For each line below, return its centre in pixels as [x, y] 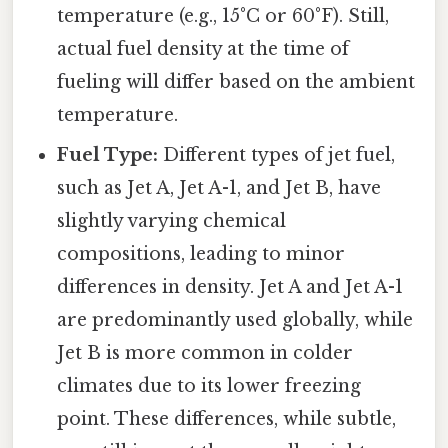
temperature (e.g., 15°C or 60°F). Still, [223, 15]
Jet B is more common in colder [205, 352]
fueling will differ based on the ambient [236, 81]
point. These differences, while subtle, [227, 418]
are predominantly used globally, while [235, 319]
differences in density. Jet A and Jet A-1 [230, 286]
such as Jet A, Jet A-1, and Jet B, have [219, 187]
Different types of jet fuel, [277, 154]
